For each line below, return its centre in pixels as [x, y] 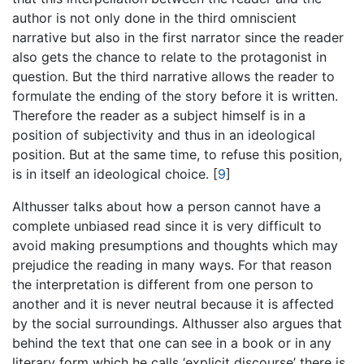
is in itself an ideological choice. [113, 173]
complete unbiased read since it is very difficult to [167, 225]
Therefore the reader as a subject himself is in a [159, 115]
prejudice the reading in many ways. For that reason [172, 264]
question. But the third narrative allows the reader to [173, 76]
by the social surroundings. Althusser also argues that [177, 323]
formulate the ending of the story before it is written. [175, 95]
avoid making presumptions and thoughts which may [175, 245]
